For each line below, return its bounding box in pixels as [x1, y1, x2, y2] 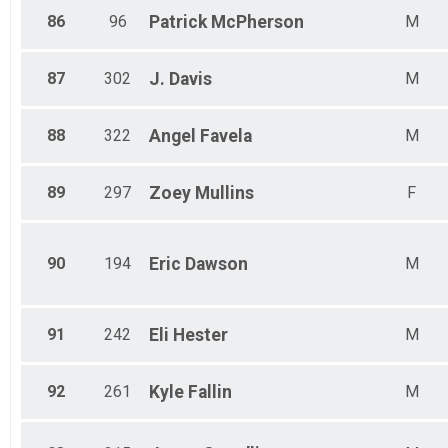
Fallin [188, 382, 232, 403]
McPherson [211, 12, 304, 33]
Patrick [149, 12, 207, 33]
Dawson [185, 254, 248, 275]
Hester [173, 325, 228, 346]
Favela [200, 126, 252, 147]
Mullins [195, 183, 254, 204]
